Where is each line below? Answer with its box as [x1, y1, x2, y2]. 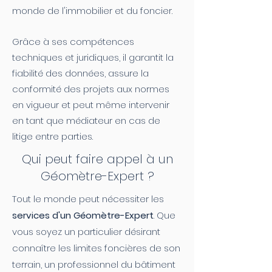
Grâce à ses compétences [12, 35, 134, 48]
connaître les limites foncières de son [12, 242, 180, 254]
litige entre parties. [12, 130, 93, 143]
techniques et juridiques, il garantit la [12, 51, 174, 64]
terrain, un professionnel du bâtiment [12, 258, 175, 271]
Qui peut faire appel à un [21, 151, 173, 168]
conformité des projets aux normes [12, 83, 169, 95]
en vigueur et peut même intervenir [12, 98, 169, 111]
